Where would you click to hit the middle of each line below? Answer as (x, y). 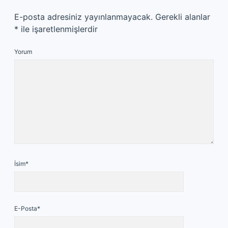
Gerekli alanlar (183, 17)
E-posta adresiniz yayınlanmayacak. (83, 17)
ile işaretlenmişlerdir (58, 29)
